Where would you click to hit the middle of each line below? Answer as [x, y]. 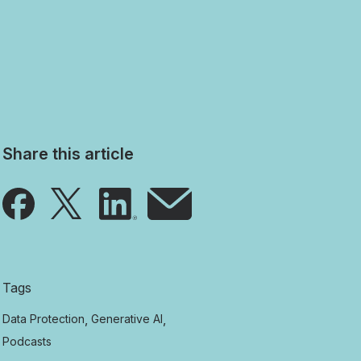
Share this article [68, 154]
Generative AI [127, 319]
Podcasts [27, 341]
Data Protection [44, 319]
